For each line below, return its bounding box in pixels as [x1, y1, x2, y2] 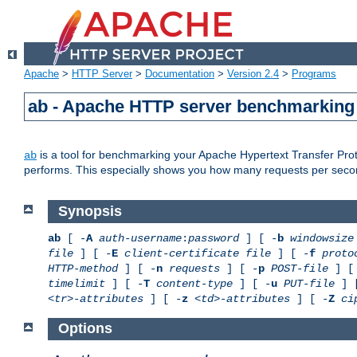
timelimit [48, 277, 105, 290]
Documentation [145, 68, 214, 80]
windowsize [290, 231, 354, 245]
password [188, 231, 239, 245]
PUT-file [284, 277, 335, 290]
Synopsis [57, 203, 122, 220]
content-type [156, 277, 233, 290]
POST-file [271, 261, 328, 275]
